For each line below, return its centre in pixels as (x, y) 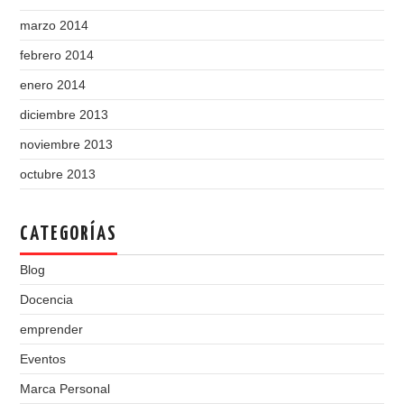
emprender (52, 330)
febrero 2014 (57, 55)
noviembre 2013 (67, 145)
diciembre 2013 (64, 115)
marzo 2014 (55, 26)
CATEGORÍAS (69, 235)
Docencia (47, 300)
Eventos (43, 359)
